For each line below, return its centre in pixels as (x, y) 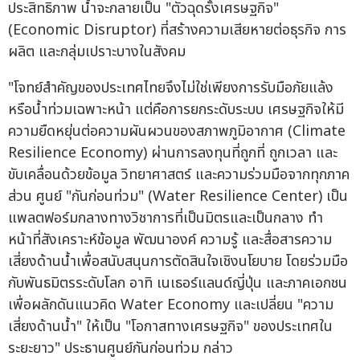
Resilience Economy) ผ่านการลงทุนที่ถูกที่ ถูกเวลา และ (173, 153)
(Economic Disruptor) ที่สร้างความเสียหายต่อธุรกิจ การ (177, 31)
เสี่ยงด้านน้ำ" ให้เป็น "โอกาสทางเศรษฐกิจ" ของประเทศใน (170, 327)
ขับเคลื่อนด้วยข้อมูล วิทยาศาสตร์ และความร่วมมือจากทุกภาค (179, 175)
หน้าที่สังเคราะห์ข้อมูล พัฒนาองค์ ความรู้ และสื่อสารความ (170, 240)
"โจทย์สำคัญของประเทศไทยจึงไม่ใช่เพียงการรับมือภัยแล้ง (171, 88)
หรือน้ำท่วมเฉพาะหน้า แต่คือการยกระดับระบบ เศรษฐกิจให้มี (176, 110)
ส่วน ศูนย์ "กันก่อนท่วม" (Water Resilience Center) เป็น (178, 197)
